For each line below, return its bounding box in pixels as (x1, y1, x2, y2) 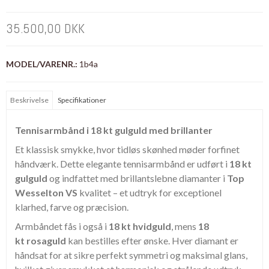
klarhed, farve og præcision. (15, 201, 128, 213)
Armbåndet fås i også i (15, 220, 109, 232)
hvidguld (133, 220, 171, 232)
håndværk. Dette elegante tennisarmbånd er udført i (15, 158, 229, 170)
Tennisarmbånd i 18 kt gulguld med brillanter (15, 124, 213, 136)
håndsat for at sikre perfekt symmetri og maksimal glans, (15, 249, 247, 261)
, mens (171, 220, 198, 232)
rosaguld (26, 235, 66, 247)
